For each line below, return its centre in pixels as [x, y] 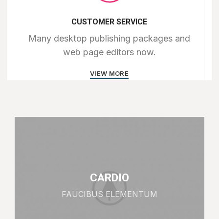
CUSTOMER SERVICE [109, 22]
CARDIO [109, 177]
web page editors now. [109, 52]
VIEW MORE [109, 74]
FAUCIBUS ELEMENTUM [109, 194]
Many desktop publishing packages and [109, 38]
